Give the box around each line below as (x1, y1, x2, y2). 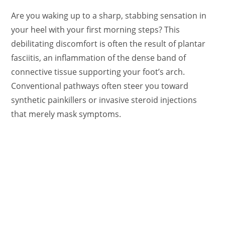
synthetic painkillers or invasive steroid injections (11, 94, 197, 105)
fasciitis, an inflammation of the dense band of (11, 52, 186, 63)
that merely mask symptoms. (11, 108, 122, 120)
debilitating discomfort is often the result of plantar (11, 38, 206, 49)
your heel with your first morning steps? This (11, 24, 180, 35)
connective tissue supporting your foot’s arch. (11, 66, 185, 77)
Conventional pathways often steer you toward (11, 80, 189, 91)
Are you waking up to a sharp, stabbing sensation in (11, 10, 207, 21)
